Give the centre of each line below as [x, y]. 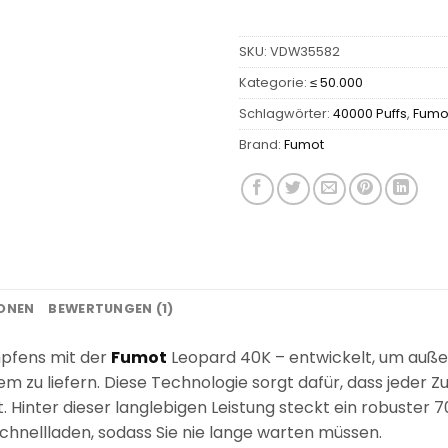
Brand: [261, 144]
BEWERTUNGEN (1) [111, 308]
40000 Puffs [370, 113]
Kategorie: [274, 82]
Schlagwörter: [286, 113]
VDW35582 [305, 51]
